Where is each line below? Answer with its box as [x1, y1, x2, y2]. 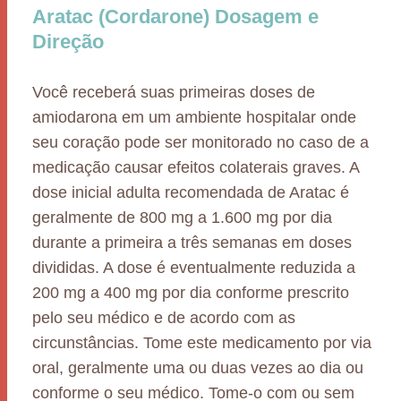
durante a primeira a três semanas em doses [32, 234, 352, 252]
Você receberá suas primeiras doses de [32, 83, 315, 101]
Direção [32, 30, 104, 53]
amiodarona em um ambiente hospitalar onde [32, 108, 356, 126]
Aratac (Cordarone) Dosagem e [32, 5, 319, 28]
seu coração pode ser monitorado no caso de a [32, 133, 369, 151]
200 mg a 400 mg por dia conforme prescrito [32, 284, 349, 302]
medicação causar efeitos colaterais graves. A [32, 158, 359, 176]
